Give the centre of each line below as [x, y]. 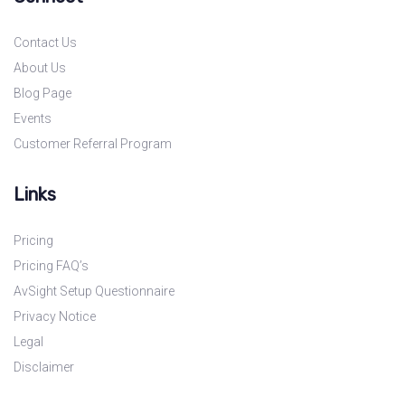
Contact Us [45, 42]
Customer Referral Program [93, 143]
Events [33, 118]
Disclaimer [44, 367]
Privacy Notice [55, 316]
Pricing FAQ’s [51, 265]
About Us [40, 67]
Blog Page [42, 93]
